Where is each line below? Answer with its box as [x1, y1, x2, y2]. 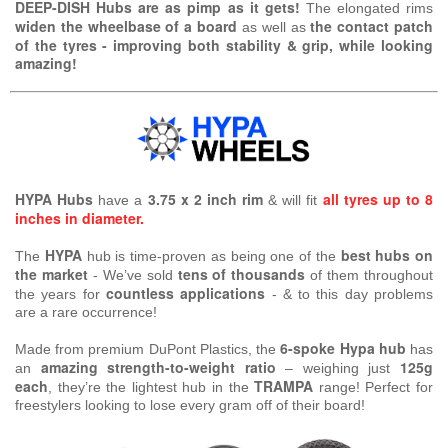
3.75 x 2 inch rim [147, 189, 263, 210]
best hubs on [335, 245, 433, 266]
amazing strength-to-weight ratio [40, 357, 276, 378]
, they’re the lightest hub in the [48, 379, 255, 396]
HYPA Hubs [15, 189, 94, 210]
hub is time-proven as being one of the [81, 248, 336, 265]
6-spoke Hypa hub [280, 338, 406, 359]
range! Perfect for [313, 379, 434, 396]
